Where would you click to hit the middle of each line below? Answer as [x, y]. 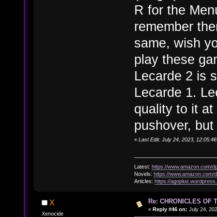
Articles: [144, 181]
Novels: [144, 174]
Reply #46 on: [170, 209]
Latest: [143, 166]
